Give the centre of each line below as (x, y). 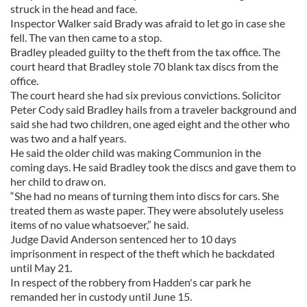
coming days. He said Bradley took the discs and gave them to (153, 167)
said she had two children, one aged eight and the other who (150, 124)
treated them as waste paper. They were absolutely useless (147, 210)
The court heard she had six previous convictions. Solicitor (146, 95)
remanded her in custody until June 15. (101, 296)
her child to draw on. (58, 181)
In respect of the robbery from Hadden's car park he (131, 282)
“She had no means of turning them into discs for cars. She (145, 196)
